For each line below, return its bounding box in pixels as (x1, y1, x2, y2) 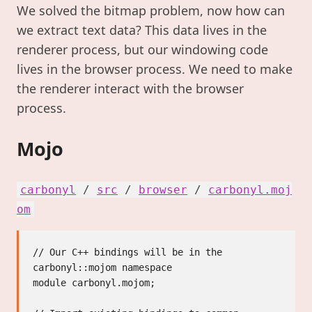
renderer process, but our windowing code (17, 41, 268, 58)
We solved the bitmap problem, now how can (17, 2, 285, 19)
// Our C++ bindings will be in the (33, 247, 222, 258)
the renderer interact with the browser (17, 80, 244, 97)
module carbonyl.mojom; (33, 277, 155, 289)
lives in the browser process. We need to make (17, 61, 292, 78)
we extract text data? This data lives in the (17, 22, 267, 39)
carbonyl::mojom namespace (33, 262, 172, 274)
